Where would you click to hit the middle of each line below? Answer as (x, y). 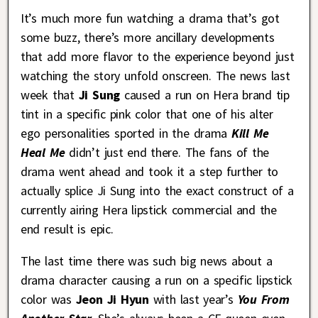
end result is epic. (67, 229)
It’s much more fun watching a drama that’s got (150, 18)
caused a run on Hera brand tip (204, 94)
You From (263, 299)
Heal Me (43, 152)
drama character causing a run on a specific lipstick (157, 280)
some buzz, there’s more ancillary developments (148, 37)
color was (48, 299)
